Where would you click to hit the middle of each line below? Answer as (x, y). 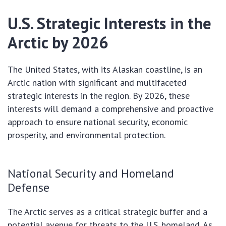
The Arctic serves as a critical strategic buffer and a (107, 212)
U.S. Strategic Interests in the (109, 23)
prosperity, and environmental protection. (87, 135)
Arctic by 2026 (58, 43)
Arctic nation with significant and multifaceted (97, 83)
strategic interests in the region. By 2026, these (99, 96)
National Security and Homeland (91, 173)
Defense (29, 187)
